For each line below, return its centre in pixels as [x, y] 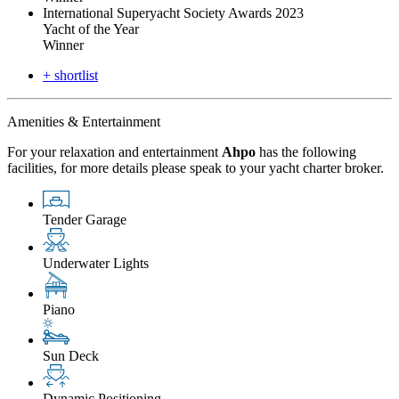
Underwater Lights [96, 263]
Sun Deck [71, 355]
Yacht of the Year [91, 28]
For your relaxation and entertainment [114, 151]
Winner [63, 45]
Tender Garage [85, 220]
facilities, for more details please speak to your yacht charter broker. [195, 167]
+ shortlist [70, 75]
